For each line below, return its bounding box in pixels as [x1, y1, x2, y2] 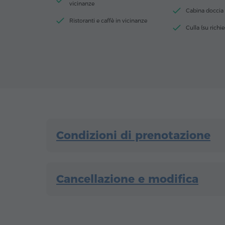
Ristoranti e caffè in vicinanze [69, 17, 147, 25]
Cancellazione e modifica [56, 172, 198, 186]
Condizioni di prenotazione [56, 129, 210, 143]
